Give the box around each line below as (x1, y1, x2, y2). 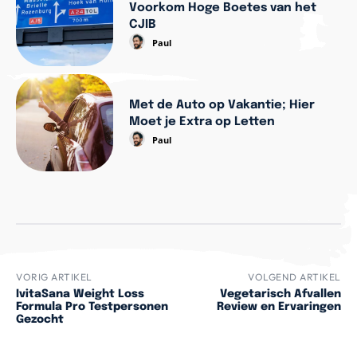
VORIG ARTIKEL (16, 271, 92, 284)
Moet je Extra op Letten (129, 116, 276, 129)
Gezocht (16, 314, 64, 326)
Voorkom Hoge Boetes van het (129, 2, 317, 15)
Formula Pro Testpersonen (16, 301, 168, 313)
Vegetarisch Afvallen (219, 288, 341, 300)
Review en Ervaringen (216, 301, 341, 313)
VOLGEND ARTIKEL (248, 271, 341, 284)
